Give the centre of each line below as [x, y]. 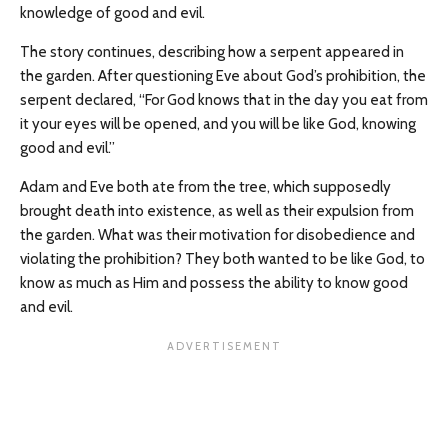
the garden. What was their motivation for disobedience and [217, 235]
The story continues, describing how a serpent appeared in [212, 52]
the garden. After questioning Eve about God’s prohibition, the [223, 76]
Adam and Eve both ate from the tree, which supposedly [205, 187]
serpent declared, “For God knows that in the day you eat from [224, 100]
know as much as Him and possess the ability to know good [214, 283]
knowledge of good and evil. [112, 13]
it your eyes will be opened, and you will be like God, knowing [218, 124]
